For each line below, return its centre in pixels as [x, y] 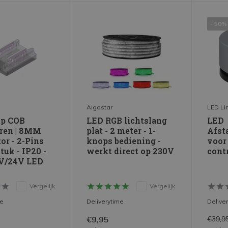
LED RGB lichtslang [127, 120]
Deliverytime [105, 201]
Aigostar [100, 107]
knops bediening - [124, 140]
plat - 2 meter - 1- [121, 130]
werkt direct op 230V [131, 151]
